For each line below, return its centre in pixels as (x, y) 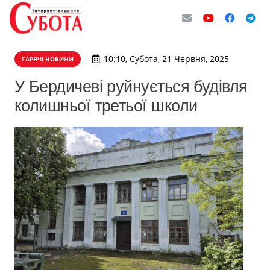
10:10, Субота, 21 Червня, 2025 (166, 59)
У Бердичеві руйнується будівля (131, 86)
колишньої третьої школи (106, 106)
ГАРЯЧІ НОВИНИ (48, 59)
